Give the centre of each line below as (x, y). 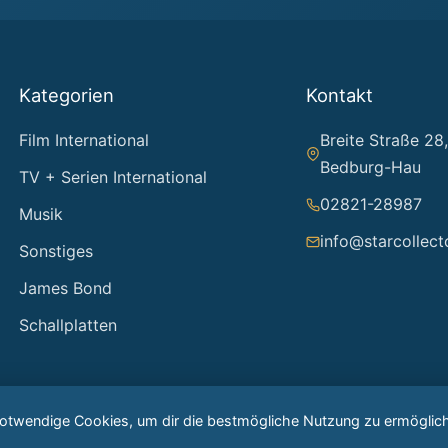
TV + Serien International (112, 177)
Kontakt (339, 95)
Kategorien (66, 95)
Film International (83, 140)
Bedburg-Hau (370, 167)
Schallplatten (67, 325)
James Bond (65, 288)
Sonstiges (55, 251)
